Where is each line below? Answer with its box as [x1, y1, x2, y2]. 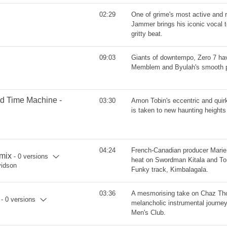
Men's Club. [131, 209, 166, 216]
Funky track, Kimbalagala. [131, 166, 208, 173]
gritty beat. [131, 30, 163, 37]
